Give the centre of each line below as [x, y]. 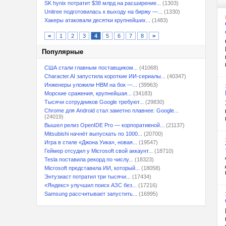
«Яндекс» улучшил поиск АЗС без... [91, 185]
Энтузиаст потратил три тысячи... [88, 177]
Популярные [63, 52]
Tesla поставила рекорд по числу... [89, 159]
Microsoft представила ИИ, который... [92, 168]
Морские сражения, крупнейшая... [88, 93]
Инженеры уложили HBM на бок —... [91, 85]
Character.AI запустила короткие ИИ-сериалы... [105, 76]
